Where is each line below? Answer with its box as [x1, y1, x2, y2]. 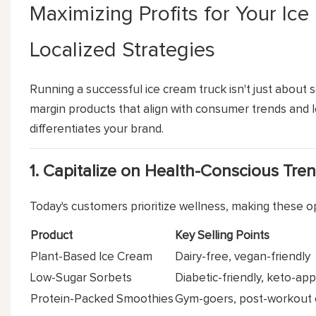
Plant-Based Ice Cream [30, 250, 152, 263]
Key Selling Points [174, 229, 269, 242]
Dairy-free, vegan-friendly [174, 250, 310, 263]
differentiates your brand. [29, 123, 164, 135]
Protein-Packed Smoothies [30, 293, 174, 305]
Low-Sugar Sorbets [30, 272, 132, 284]
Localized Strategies [29, 39, 215, 61]
